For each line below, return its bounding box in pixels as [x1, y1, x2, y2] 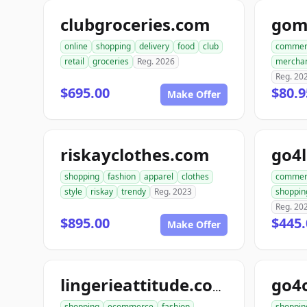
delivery [139, 40, 169, 52]
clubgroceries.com [60, 13, 210, 36]
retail [64, 56, 84, 67]
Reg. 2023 [154, 186, 192, 197]
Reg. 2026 [137, 56, 175, 67]
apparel [144, 171, 173, 182]
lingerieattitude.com [212, 280, 221, 295]
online [64, 40, 88, 52]
